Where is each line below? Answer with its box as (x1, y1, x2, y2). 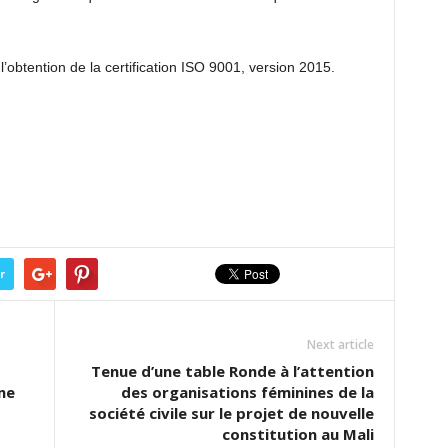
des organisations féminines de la (120, 382, 374, 402)
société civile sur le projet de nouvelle (88, 403, 374, 423)
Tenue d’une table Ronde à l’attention (90, 361, 374, 381)
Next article (306, 336, 374, 353)
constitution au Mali (221, 424, 374, 444)
